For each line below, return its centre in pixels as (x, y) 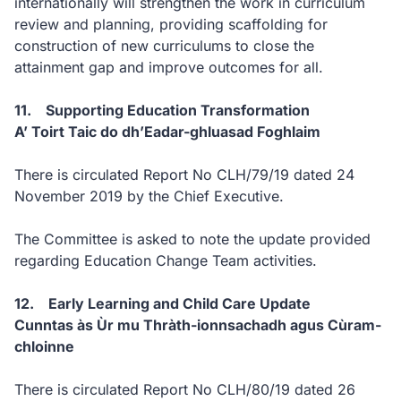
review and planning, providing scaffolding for (171, 24)
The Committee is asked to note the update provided (192, 239)
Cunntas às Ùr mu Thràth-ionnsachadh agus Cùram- (198, 325)
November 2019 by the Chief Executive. (149, 196)
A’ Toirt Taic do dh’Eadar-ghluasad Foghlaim (167, 132)
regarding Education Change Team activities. (166, 260)
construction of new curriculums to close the (164, 46)
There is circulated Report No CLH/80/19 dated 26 (185, 389)
